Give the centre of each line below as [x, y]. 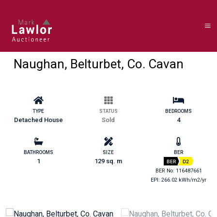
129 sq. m [108, 161]
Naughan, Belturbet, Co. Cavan [99, 64]
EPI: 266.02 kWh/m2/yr [179, 180]
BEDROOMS [179, 111]
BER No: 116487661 [178, 170]
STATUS [108, 111]
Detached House [38, 120]
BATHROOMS [38, 152]
